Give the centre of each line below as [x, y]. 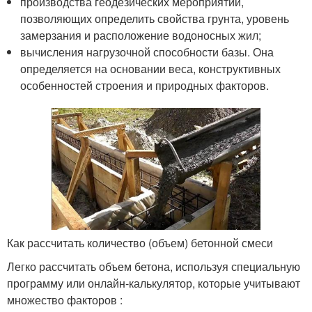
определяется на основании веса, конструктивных [151, 69]
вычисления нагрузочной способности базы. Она [147, 52]
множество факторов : [65, 299]
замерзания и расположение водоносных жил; [141, 36]
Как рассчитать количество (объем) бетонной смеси [140, 242]
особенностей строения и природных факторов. [145, 86]
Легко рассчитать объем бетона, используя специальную [154, 266]
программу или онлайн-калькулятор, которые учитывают [154, 283]
